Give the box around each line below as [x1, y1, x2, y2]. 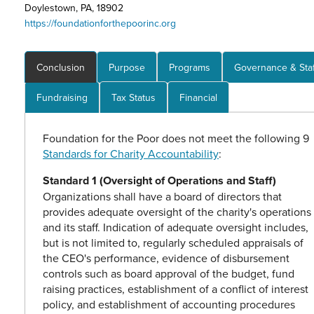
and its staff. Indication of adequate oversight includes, [43, 219, 308, 235]
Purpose [109, 60, 145, 75]
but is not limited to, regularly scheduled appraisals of [43, 235, 303, 251]
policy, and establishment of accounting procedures [43, 296, 295, 313]
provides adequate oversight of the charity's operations [43, 204, 311, 220]
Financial [179, 90, 217, 105]
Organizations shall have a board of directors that [43, 189, 282, 205]
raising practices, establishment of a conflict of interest [43, 281, 308, 297]
